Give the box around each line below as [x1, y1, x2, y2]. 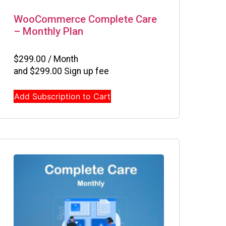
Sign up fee [62, 66, 109, 76]
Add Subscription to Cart [14, 91, 110, 101]
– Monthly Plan [14, 25, 83, 38]
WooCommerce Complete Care [14, 13, 157, 26]
